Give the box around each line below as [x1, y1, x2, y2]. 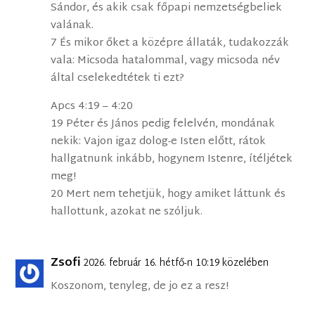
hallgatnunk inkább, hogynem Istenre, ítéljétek [51, 150, 293, 169]
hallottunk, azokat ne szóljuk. [51, 202, 203, 222]
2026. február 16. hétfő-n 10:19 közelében [84, 255, 269, 273]
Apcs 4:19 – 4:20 [51, 97, 134, 117]
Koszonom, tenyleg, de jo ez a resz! [51, 277, 229, 297]
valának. [51, 16, 94, 36]
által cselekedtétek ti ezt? [51, 69, 185, 89]
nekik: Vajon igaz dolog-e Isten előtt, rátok [51, 132, 266, 152]
